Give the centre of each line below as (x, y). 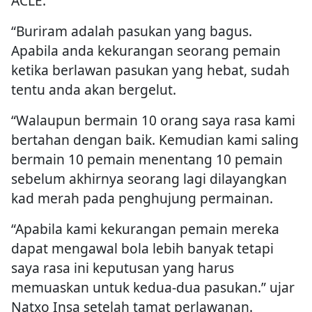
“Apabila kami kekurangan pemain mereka (145, 229)
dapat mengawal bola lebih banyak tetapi (142, 249)
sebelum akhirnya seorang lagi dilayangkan (149, 179)
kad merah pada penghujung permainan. (142, 198)
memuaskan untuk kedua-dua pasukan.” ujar (153, 288)
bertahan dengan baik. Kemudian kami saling (155, 140)
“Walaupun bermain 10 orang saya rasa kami (153, 120)
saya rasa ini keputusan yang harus (123, 268)
